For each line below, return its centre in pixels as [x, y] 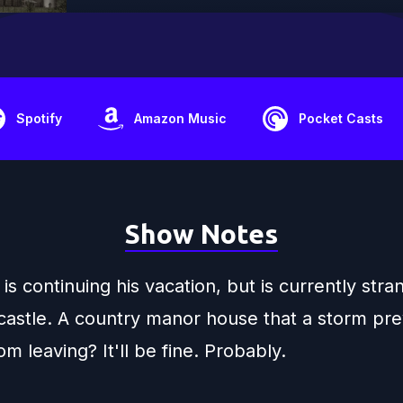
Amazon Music [180, 118]
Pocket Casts [341, 118]
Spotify [39, 118]
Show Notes [201, 234]
